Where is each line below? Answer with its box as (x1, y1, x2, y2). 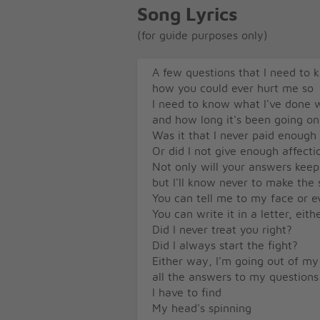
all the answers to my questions (152, 271, 319, 283)
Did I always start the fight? (152, 239, 298, 251)
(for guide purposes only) (137, 29, 268, 41)
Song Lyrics (137, 6, 238, 24)
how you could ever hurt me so (152, 82, 314, 94)
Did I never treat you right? (152, 224, 292, 236)
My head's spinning (152, 302, 251, 314)
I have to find (152, 286, 221, 299)
